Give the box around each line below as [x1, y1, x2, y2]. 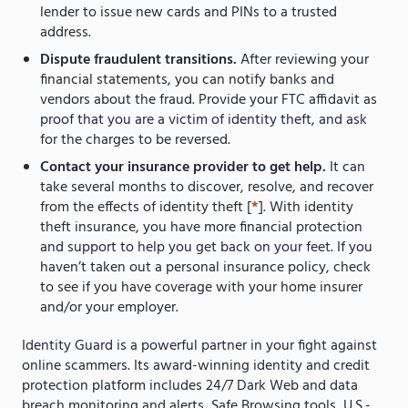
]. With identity [259, 196, 353, 220]
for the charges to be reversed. [40, 128, 234, 153]
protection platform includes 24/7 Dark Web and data [22, 374, 358, 399]
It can [326, 156, 365, 180]
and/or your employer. [40, 296, 182, 321]
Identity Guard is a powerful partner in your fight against [22, 334, 377, 359]
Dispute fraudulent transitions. [40, 48, 240, 73]
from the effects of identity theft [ [40, 196, 251, 220]
